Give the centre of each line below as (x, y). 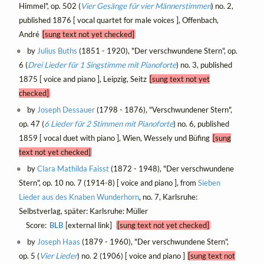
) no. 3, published (204, 65)
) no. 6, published (201, 123)
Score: (33, 225)
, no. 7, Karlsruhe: (168, 197)
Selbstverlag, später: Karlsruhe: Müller (83, 211)
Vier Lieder (58, 255)
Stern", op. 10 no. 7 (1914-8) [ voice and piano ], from (108, 182)
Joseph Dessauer (66, 109)
